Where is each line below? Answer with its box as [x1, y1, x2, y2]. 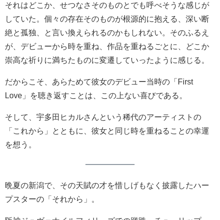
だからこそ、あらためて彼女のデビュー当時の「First [5, 77, 193, 85]
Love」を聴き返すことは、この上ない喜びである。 [5, 91, 187, 99]
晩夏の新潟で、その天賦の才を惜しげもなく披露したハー [5, 181, 209, 189]
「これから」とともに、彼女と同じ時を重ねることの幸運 [5, 126, 209, 135]
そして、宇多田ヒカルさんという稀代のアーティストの [5, 112, 201, 121]
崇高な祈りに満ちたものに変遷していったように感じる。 [5, 55, 209, 64]
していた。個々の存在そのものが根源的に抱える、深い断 [5, 14, 209, 23]
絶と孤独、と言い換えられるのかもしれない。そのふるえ [5, 28, 209, 36]
